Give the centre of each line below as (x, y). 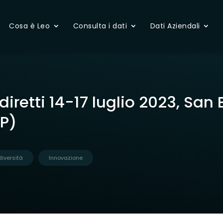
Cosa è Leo (29, 26)
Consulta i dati (100, 26)
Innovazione (66, 158)
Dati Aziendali (175, 26)
